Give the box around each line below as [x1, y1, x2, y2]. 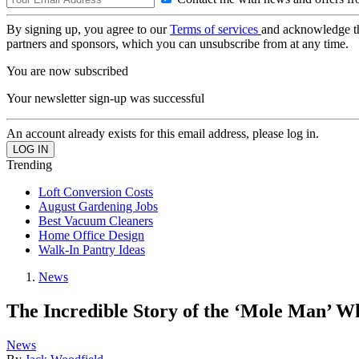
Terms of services [170, 22, 261, 36]
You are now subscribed [6, 64, 128, 78]
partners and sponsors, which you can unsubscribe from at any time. [6, 37, 349, 50]
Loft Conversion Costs [38, 185, 153, 199]
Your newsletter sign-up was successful [6, 91, 204, 105]
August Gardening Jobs [38, 200, 158, 213]
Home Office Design [38, 228, 144, 242]
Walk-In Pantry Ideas [38, 243, 145, 256]
